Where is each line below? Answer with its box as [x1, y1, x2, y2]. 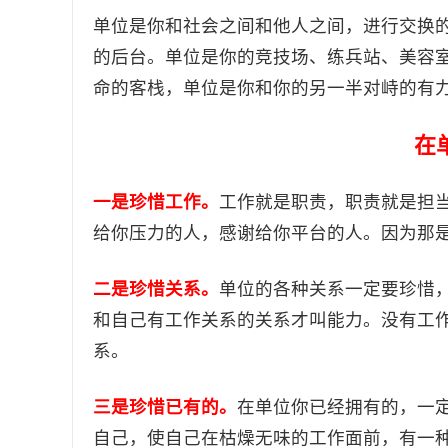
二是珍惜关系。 [93, 279, 219, 299]
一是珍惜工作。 [93, 192, 219, 212]
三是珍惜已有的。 [93, 397, 237, 417]
